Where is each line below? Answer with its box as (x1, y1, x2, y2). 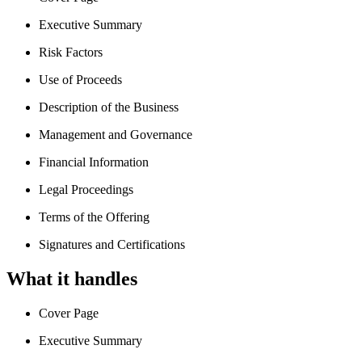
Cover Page (39, 305, 99, 320)
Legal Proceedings (39, 183, 133, 197)
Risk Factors (39, 45, 103, 60)
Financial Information (39, 155, 149, 170)
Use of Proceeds (39, 73, 122, 87)
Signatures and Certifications (39, 238, 185, 252)
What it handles (6, 267, 137, 289)
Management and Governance (39, 128, 192, 142)
